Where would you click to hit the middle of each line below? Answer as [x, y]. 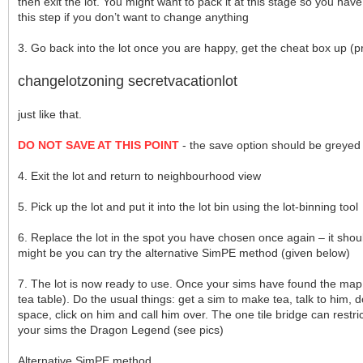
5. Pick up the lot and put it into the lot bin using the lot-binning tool [188, 207]
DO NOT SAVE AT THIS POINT [98, 145]
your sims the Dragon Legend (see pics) [121, 330]
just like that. [50, 114]
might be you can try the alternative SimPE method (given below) [184, 253]
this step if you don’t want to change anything [133, 17]
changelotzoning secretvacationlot [128, 81]
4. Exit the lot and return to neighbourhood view [139, 176]
